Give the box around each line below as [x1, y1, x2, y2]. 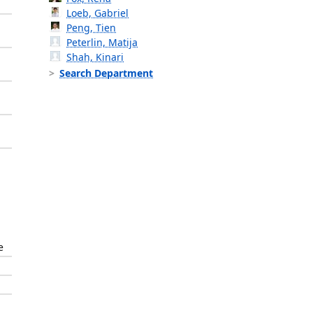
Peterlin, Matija [66, 36, 138, 50]
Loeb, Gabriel [66, 6, 129, 20]
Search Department [59, 66, 153, 80]
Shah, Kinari [66, 50, 124, 64]
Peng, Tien [66, 21, 117, 35]
